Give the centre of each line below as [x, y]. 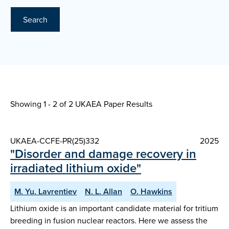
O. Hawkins [151, 192]
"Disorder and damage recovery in [103, 154]
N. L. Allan [104, 192]
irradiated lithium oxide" [76, 168]
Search [35, 20]
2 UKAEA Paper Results [110, 104]
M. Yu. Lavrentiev [45, 192]
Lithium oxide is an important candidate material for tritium [114, 208]
